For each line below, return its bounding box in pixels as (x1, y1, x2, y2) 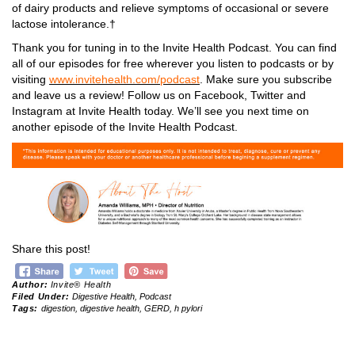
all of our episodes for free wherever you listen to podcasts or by (12, 57, 334, 71)
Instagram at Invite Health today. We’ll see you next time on (12, 105, 309, 118)
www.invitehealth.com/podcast (49, 73, 200, 86)
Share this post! (12, 242, 90, 255)
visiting (12, 73, 49, 86)
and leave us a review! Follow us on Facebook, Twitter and (12, 89, 306, 102)
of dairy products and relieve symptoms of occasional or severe (12, 2, 329, 15)
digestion (40, 303, 75, 314)
